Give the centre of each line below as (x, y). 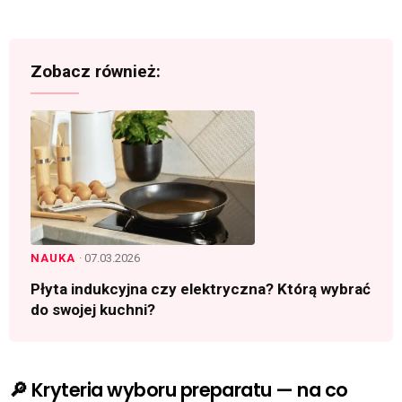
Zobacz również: (96, 72)
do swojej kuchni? (93, 310)
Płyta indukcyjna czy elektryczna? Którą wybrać (201, 289)
